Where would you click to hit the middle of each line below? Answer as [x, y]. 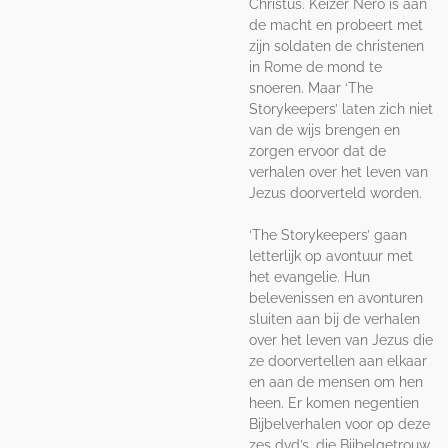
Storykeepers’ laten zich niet [341, 108]
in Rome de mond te [315, 66]
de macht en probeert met [336, 24]
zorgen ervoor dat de [317, 150]
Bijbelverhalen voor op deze [339, 423]
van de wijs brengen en [324, 129]
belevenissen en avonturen [336, 297]
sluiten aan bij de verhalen [334, 318]
